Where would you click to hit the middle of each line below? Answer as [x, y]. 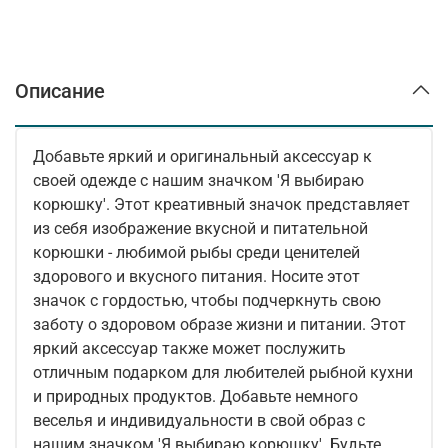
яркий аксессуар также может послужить [189, 348]
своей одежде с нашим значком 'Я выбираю [198, 180]
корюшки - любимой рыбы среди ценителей [196, 252]
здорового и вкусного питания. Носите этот [196, 276]
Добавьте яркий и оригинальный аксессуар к [202, 156]
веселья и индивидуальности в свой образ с [199, 420]
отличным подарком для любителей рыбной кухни [223, 372]
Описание [60, 90]
